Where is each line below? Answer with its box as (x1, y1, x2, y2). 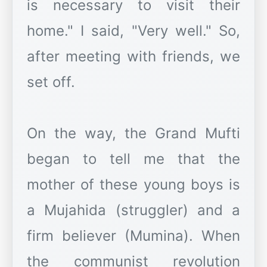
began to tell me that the (27, 150, 240, 168)
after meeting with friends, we (27, 48, 240, 66)
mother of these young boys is (27, 176, 240, 194)
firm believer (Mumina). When (27, 227, 240, 245)
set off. (27, 73, 75, 91)
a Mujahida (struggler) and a (27, 201, 240, 219)
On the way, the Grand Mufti (27, 125, 240, 142)
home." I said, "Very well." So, (27, 22, 240, 40)
